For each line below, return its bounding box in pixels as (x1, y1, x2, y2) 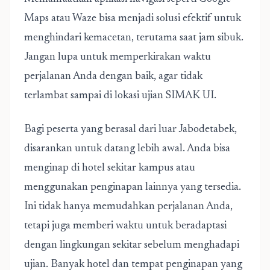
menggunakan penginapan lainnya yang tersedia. (24, 182, 241, 193)
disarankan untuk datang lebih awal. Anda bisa (24, 143, 230, 154)
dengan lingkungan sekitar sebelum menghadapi (24, 240, 239, 251)
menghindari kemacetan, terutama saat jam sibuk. (24, 33, 243, 43)
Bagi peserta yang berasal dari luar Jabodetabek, (24, 124, 237, 135)
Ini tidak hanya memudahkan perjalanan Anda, (24, 201, 233, 212)
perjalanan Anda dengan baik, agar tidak (24, 71, 202, 82)
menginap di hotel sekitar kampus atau (24, 163, 195, 174)
